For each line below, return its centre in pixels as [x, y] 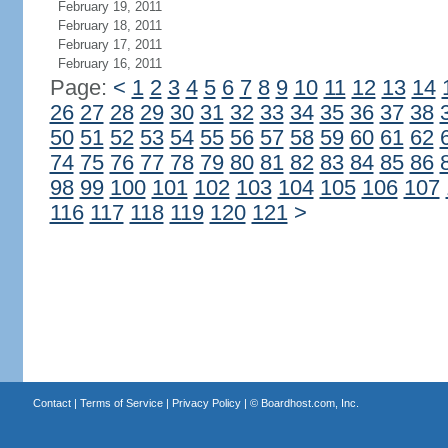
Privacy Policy [206, 403]
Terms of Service [121, 403]
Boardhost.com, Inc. [309, 403]
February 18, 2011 [109, 25]
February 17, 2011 [109, 44]
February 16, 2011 [109, 63]
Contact [51, 403]
